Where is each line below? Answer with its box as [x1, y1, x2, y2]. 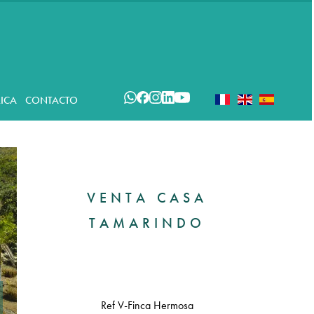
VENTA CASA [87, 189, 207, 206]
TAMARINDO [89, 214, 205, 231]
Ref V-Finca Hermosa [101, 299, 193, 313]
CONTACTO [25, 94, 78, 107]
